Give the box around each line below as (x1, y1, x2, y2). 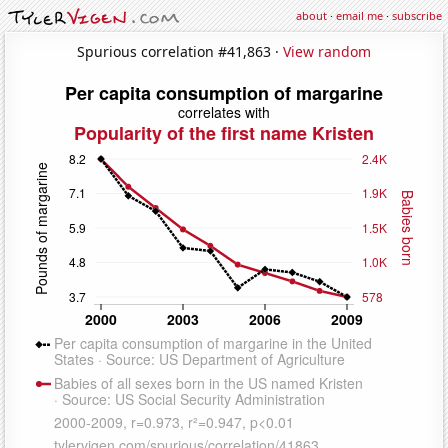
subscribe (392, 8, 442, 23)
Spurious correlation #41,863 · (77, 41, 283, 61)
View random (283, 41, 371, 61)
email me (336, 8, 383, 23)
